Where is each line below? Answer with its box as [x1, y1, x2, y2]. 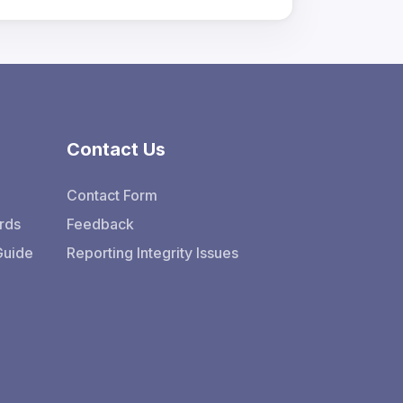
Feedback [66, 215, 134, 233]
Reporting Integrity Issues [66, 244, 238, 262]
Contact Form [66, 186, 157, 204]
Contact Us [66, 139, 166, 160]
